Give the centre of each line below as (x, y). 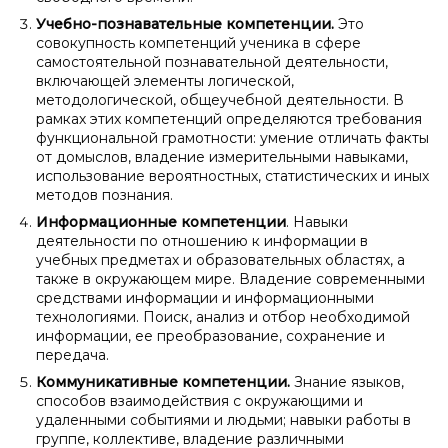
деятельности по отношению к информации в (202, 241)
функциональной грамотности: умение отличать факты (232, 138)
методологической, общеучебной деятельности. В (220, 100)
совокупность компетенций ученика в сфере (198, 43)
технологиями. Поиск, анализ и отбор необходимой (223, 317)
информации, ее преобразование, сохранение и (210, 336)
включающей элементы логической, (165, 81)
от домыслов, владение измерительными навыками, (222, 157)
